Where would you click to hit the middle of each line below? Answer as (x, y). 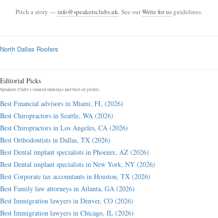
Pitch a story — (36, 12)
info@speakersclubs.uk (88, 12)
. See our (130, 12)
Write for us (157, 12)
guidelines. (187, 12)
